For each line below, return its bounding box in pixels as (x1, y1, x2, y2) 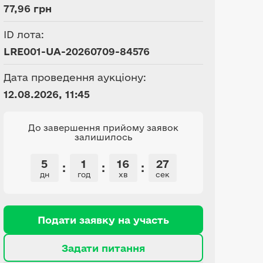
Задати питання (62, 242, 145, 254)
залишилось (74, 132, 133, 142)
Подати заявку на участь (38, 214, 169, 225)
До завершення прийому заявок (28, 123, 178, 133)
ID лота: (4, 29, 44, 40)
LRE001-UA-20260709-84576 (4, 46, 150, 57)
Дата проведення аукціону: (4, 72, 146, 83)
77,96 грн (4, 3, 52, 14)
